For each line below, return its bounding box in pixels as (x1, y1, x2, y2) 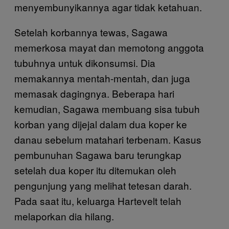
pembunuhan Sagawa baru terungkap (14, 147, 181, 162)
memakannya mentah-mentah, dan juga (14, 71, 190, 85)
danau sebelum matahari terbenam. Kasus (14, 132, 201, 146)
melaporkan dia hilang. (14, 209, 114, 223)
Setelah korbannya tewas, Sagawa (14, 25, 168, 39)
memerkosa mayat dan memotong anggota (14, 40, 204, 54)
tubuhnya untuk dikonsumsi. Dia (14, 55, 155, 70)
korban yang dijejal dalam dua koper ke (14, 117, 187, 131)
